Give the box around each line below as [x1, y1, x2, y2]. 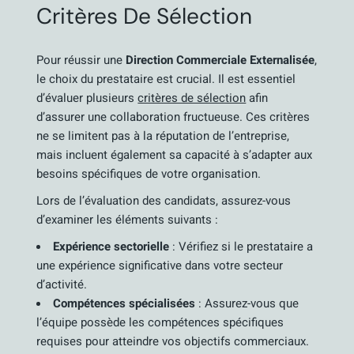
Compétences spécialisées [53, 295, 196, 312]
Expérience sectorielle [53, 238, 170, 255]
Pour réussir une [36, 51, 126, 69]
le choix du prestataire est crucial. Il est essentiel [36, 70, 296, 88]
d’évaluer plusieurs [36, 89, 138, 107]
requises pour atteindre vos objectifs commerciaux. [36, 333, 310, 350]
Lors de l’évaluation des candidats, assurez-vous [36, 192, 292, 209]
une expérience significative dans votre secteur [36, 257, 284, 274]
